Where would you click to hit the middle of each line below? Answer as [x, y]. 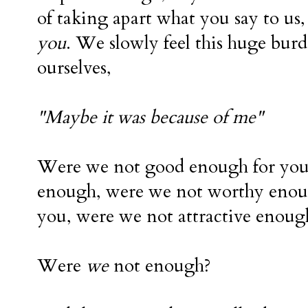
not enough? [160, 266]
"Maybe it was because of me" [150, 117]
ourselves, [74, 68]
